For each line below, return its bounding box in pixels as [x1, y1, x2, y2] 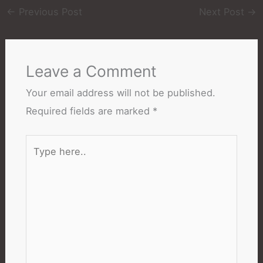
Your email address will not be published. [25, 87, 215, 99]
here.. [25, 155, 52, 167]
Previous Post [15, 5, 82, 18]
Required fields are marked [25, 105, 153, 117]
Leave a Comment [25, 62, 157, 81]
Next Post [199, 5, 248, 18]
